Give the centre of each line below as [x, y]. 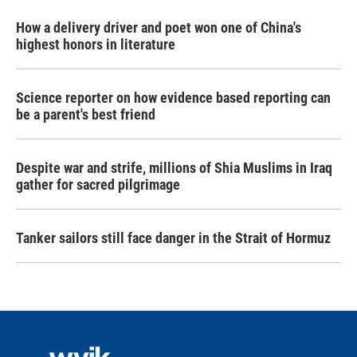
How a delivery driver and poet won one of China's [159, 27]
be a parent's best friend [86, 114]
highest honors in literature [96, 44]
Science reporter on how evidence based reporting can [173, 97]
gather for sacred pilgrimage [98, 184]
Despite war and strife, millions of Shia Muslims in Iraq [174, 167]
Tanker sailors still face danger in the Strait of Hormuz [173, 237]
